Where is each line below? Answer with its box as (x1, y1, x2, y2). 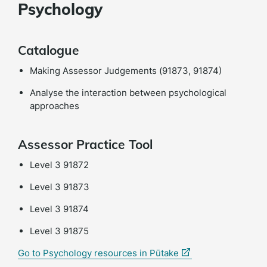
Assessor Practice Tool (18, 136, 153, 152)
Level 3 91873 (30, 181, 89, 193)
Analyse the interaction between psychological (30, 87, 226, 98)
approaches (30, 100, 79, 111)
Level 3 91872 (30, 159, 89, 170)
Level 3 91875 (30, 225, 89, 237)
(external (178, 247, 216, 258)
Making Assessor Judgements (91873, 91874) (30, 65, 222, 76)
